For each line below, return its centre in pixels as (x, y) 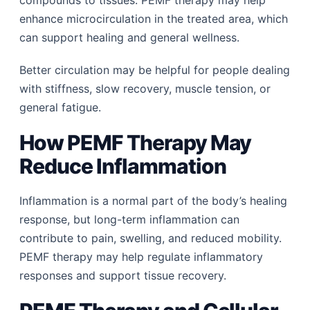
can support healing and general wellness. (130, 37)
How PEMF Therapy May (136, 142)
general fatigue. (61, 107)
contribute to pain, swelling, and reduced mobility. (151, 238)
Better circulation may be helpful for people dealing (155, 70)
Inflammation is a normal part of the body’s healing (154, 200)
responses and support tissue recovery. (123, 275)
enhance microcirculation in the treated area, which (154, 18)
